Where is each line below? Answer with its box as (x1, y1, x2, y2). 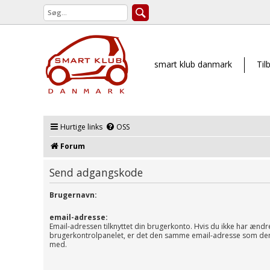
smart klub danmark (154, 58, 232, 70)
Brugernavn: (49, 190, 97, 201)
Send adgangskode (49, 165, 143, 180)
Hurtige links (60, 122, 102, 132)
